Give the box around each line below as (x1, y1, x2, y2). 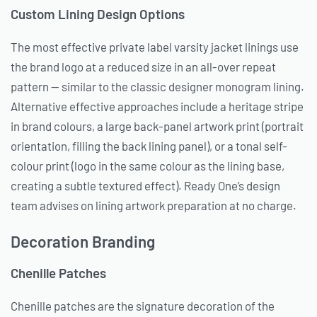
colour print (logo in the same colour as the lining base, (11, 158, 284, 173)
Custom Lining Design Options (11, 6, 185, 23)
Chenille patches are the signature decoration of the (11, 298, 275, 313)
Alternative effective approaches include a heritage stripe (11, 99, 304, 114)
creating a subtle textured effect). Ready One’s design (11, 178, 280, 193)
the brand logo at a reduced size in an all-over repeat (11, 59, 276, 74)
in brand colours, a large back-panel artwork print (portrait (11, 119, 304, 134)
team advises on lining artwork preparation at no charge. (11, 198, 296, 213)
